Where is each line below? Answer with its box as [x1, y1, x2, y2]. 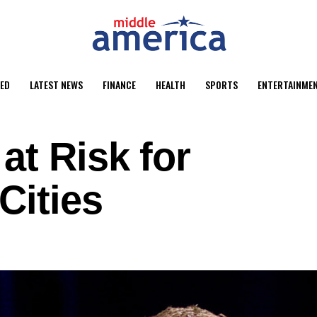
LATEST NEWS [30, 76, 83, 92]
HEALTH [156, 76, 185, 92]
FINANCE [103, 76, 136, 92]
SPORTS [205, 76, 238, 92]
